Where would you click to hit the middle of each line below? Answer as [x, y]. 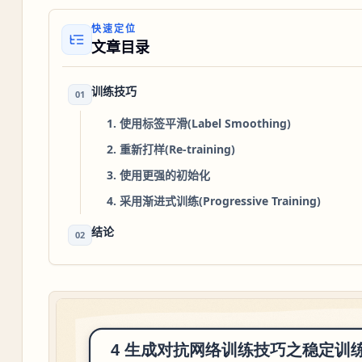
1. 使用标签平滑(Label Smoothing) [198, 123]
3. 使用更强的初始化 [158, 175]
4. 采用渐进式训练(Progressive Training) [213, 200]
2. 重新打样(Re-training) [170, 149]
